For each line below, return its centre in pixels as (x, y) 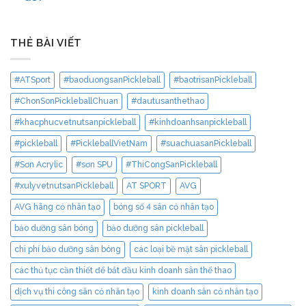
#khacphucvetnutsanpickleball (75, 122)
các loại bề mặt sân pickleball (191, 249)
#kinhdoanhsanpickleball (198, 122)
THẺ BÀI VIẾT (46, 43)
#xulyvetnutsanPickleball (64, 185)
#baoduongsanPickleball (112, 80)
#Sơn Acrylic (39, 164)
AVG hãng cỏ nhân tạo (57, 207)
